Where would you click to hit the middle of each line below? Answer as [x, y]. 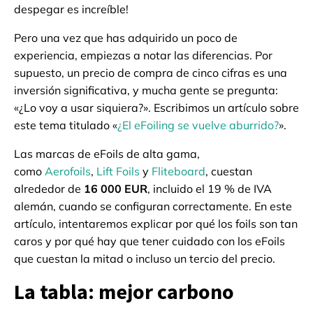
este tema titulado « [66, 125]
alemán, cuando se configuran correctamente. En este [153, 206]
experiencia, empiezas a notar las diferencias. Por [143, 56]
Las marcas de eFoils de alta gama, [107, 154]
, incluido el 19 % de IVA [210, 189]
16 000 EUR [116, 189]
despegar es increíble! [71, 9]
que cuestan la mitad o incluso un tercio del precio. [145, 259]
